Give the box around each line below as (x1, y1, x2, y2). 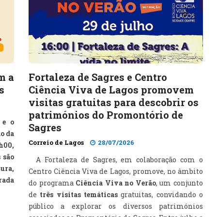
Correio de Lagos (29, 138, 84, 147)
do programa (29, 178, 76, 187)
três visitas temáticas (40, 190, 121, 199)
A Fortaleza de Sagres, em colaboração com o (36, 155, 203, 164)
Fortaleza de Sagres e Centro (29, 71, 167, 83)
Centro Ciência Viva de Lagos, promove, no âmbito (29, 167, 203, 176)
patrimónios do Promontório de (29, 108, 183, 121)
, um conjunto (155, 178, 203, 187)
